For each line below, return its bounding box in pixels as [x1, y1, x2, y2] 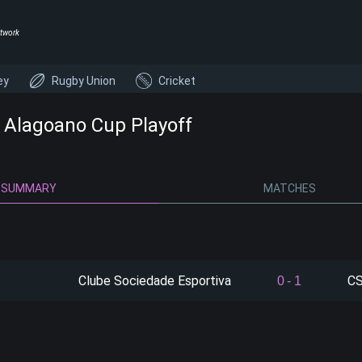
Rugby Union [52, 74, 116, 87]
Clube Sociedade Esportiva [78, 273, 231, 288]
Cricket [158, 74, 196, 87]
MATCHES [263, 182, 317, 195]
